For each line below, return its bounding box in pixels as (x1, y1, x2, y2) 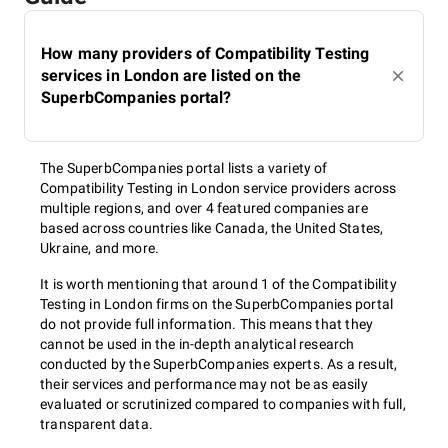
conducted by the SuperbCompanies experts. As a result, (40, 356, 398, 372)
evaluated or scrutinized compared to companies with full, (40, 396, 406, 412)
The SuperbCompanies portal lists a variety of (40, 160, 328, 176)
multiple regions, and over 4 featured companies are (40, 200, 368, 216)
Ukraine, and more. (40, 240, 160, 256)
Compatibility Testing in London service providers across (40, 180, 397, 196)
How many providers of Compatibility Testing (41, 44, 370, 63)
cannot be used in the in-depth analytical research (40, 336, 355, 352)
